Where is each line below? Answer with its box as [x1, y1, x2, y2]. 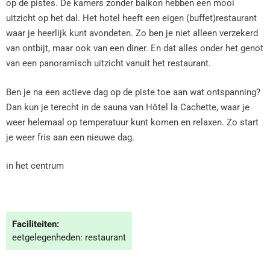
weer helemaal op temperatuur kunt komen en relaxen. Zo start [6, 116, 259, 128]
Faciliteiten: [12, 218, 59, 230]
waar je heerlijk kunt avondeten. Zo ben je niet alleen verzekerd [6, 28, 258, 39]
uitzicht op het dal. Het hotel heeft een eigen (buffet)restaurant [6, 13, 257, 24]
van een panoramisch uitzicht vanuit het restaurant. [6, 58, 211, 69]
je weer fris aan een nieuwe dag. [6, 131, 134, 143]
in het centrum [6, 160, 64, 171]
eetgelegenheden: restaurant [12, 231, 126, 243]
